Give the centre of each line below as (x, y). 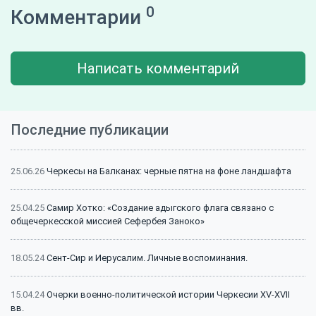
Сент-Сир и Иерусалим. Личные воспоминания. (147, 258)
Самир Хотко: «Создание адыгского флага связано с (160, 208)
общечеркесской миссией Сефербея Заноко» (108, 221)
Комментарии (78, 17)
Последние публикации (90, 130)
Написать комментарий (158, 68)
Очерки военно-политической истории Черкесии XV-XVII (168, 294)
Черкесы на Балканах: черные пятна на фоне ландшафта (169, 171)
